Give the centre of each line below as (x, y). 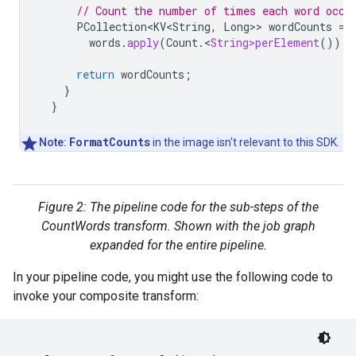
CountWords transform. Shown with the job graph (178, 226)
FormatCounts (110, 141)
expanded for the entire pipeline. (178, 245)
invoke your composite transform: (106, 296)
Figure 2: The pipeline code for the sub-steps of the (178, 207)
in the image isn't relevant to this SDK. (245, 142)
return (95, 74)
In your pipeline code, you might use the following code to (173, 277)
